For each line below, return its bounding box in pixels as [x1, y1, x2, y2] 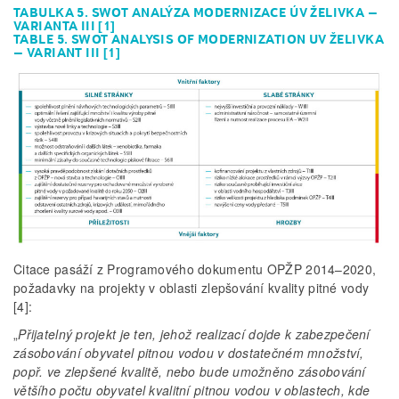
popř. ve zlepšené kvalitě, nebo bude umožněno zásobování [13, 362, 366, 381]
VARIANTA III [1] [13, 18, 116, 35]
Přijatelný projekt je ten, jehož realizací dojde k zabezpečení [18, 325, 370, 344]
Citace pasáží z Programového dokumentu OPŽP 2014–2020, [13, 260, 377, 279]
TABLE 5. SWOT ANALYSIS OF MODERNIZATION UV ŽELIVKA [13, 31, 385, 48]
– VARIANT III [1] [13, 45, 121, 61]
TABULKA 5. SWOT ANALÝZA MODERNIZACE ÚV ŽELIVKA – [13, 4, 379, 21]
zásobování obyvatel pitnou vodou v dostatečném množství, [13, 344, 364, 362]
